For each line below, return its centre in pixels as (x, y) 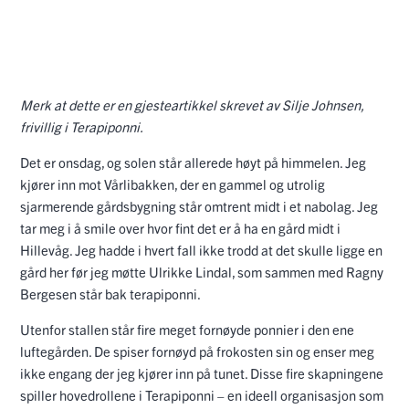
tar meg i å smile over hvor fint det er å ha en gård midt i (180, 227)
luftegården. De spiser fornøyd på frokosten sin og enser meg (197, 351)
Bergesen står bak (73, 293)
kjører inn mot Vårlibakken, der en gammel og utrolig (173, 184)
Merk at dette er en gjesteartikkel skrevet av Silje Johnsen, (192, 104)
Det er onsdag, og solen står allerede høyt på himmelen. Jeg (193, 162)
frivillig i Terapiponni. (83, 126)
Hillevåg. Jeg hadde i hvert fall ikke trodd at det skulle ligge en (201, 249)
